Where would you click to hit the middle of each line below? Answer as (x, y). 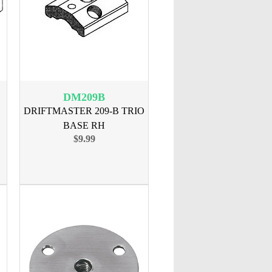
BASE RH (84, 125)
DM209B (84, 97)
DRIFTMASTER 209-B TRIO (84, 111)
